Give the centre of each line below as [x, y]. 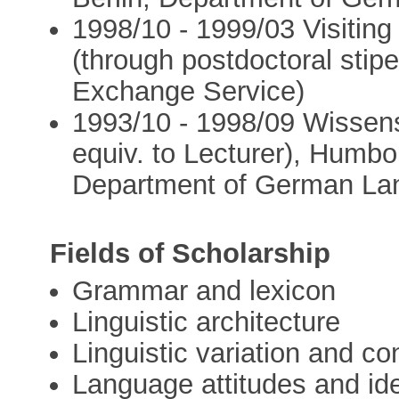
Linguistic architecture [207, 322]
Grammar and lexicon [204, 291]
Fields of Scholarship [191, 254]
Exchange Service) [189, 91]
